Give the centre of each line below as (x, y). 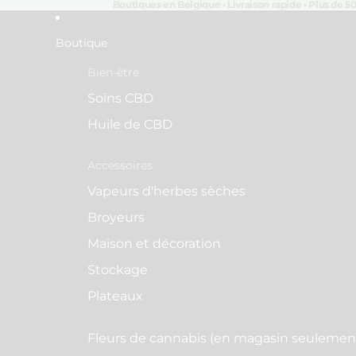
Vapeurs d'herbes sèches (166, 191)
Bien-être (113, 72)
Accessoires (120, 165)
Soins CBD (120, 98)
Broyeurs (116, 217)
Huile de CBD (130, 124)
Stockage (118, 270)
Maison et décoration (154, 244)
